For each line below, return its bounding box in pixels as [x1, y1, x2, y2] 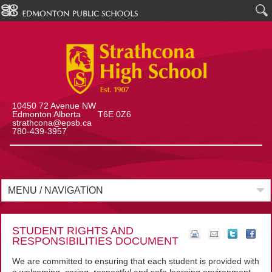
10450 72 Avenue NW [12, 101, 96, 110]
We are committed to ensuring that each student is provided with [12, 256, 259, 266]
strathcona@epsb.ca [12, 118, 92, 127]
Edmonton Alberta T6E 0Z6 [12, 109, 131, 119]
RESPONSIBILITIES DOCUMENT [12, 235, 178, 247]
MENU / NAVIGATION [8, 185, 104, 195]
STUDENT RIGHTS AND [12, 225, 134, 237]
